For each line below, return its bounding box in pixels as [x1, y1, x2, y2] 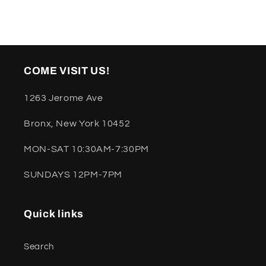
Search [24, 242, 54, 252]
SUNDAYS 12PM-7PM [24, 169, 123, 179]
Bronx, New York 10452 [24, 119, 131, 129]
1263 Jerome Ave [24, 93, 103, 103]
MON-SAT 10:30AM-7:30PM [24, 144, 149, 154]
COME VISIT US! [24, 65, 110, 77]
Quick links [24, 208, 84, 220]
